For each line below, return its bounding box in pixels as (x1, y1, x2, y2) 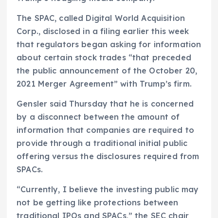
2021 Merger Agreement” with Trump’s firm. (17, 78, 192, 89)
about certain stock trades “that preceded (17, 52, 191, 62)
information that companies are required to (17, 125, 194, 135)
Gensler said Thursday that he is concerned (17, 98, 194, 109)
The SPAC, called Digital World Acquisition (17, 13, 185, 23)
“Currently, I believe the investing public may (17, 184, 199, 195)
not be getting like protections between (17, 198, 179, 208)
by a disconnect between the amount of (17, 111, 180, 122)
